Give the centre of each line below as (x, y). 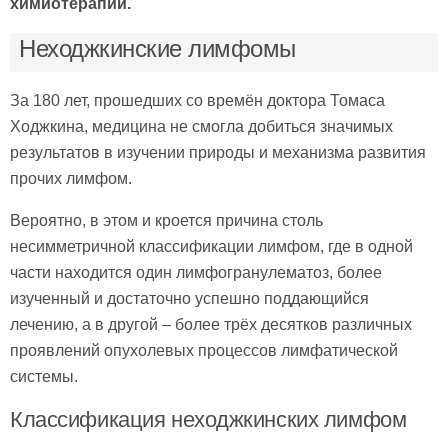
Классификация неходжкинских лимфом (208, 419)
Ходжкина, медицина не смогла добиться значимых (201, 126)
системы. (44, 376)
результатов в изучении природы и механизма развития (218, 152)
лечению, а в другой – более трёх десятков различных (211, 324)
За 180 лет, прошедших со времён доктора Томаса (197, 100)
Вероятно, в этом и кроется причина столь (166, 220)
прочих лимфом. (71, 178)
